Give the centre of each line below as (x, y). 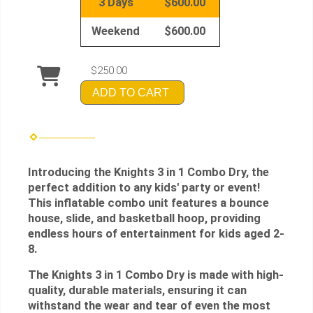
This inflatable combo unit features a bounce (148, 203)
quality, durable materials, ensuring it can (137, 291)
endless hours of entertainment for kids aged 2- (156, 234)
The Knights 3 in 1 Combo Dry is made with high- (156, 275)
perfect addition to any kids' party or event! (144, 188)
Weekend (116, 31)
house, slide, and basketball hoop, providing (144, 219)
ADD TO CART (131, 92)
